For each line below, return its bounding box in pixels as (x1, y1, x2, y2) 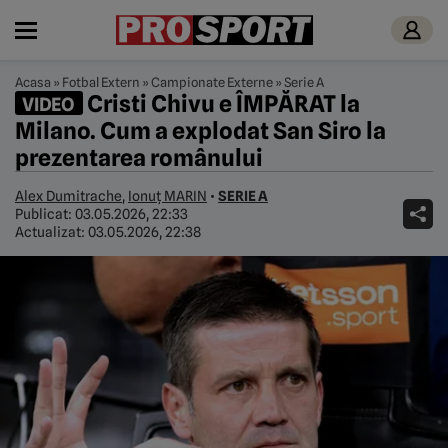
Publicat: (15, 206, 75, 222)
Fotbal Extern (62, 74, 140, 90)
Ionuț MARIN (128, 188, 207, 204)
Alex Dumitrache (15, 188, 122, 204)
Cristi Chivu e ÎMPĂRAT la (82, 90, 360, 117)
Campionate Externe (151, 74, 273, 90)
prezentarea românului (15, 144, 263, 171)
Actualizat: (15, 224, 88, 240)
